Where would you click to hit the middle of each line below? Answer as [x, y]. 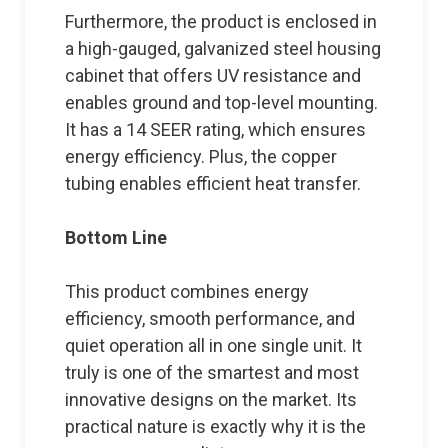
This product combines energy [187, 291]
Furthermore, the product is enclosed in [221, 21]
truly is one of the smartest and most [212, 372]
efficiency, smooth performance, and [210, 318]
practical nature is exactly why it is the [215, 426]
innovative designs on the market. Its [211, 399]
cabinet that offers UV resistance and [213, 75]
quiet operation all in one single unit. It [213, 345]
